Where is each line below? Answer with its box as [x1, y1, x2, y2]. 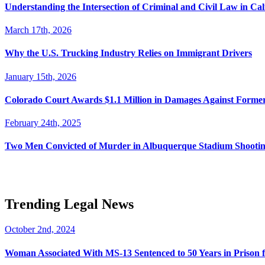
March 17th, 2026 [5, 24, 72, 35]
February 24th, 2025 [5, 118, 81, 128]
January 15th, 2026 [5, 71, 76, 82]
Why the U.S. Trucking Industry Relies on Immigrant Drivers [5, 48, 252, 59]
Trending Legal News [5, 196, 134, 212]
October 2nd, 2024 [5, 224, 75, 235]
